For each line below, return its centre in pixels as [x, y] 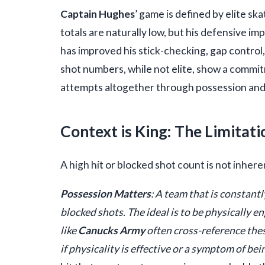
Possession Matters [106, 194]
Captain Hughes [98, 14]
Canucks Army [112, 231]
